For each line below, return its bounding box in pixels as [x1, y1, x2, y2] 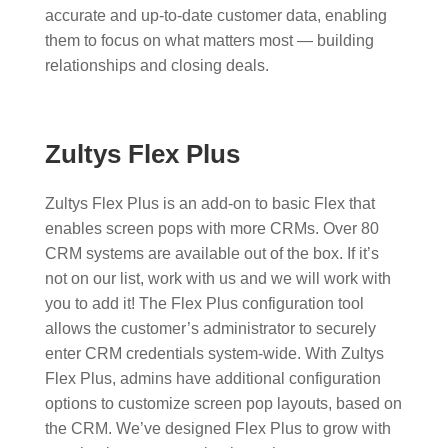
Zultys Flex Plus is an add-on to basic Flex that [44, 195, 375, 213]
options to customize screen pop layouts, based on [44, 395, 402, 413]
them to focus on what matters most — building [44, 32, 374, 50]
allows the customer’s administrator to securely [44, 320, 376, 338]
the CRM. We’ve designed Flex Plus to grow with [44, 420, 391, 438]
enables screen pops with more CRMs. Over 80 [44, 220, 379, 238]
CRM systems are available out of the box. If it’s [44, 245, 379, 263]
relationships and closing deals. [44, 57, 269, 75]
